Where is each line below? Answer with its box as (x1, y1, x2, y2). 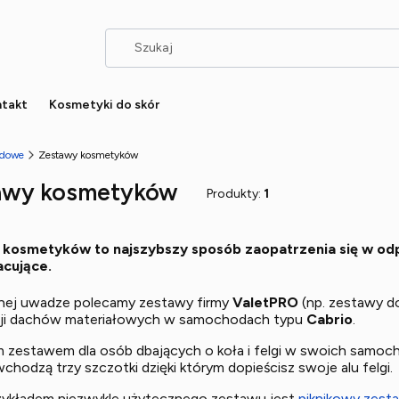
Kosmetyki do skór (49, 97, 159, 112)
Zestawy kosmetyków (38, 149, 138, 161)
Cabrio (306, 310, 353, 328)
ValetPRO (232, 293, 298, 311)
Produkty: (207, 186, 264, 201)
